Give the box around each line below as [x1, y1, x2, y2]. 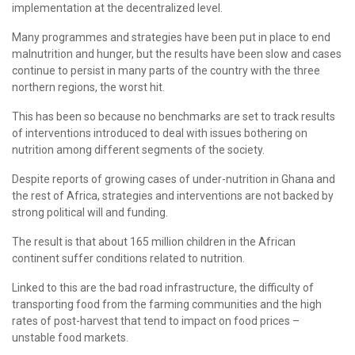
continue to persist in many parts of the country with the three [12, 63, 320, 77]
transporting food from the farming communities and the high [12, 297, 322, 311]
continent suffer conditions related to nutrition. [12, 251, 245, 265]
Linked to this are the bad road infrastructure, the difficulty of [12, 281, 314, 294]
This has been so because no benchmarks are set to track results [12, 109, 335, 123]
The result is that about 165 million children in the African [12, 235, 296, 248]
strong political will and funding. [12, 205, 168, 219]
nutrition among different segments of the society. [12, 143, 265, 156]
